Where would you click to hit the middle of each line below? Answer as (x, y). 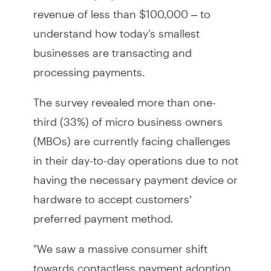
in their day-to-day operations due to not (135, 155)
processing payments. (89, 67)
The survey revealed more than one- (124, 97)
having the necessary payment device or (135, 174)
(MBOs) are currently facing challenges (132, 135)
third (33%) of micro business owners (128, 116)
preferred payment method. (103, 213)
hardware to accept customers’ (112, 194)
